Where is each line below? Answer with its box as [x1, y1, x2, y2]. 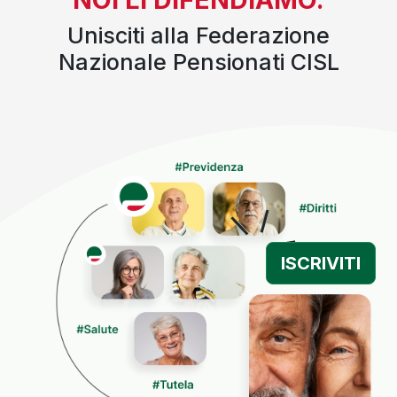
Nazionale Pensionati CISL [58, 49, 339, 76]
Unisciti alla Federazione [67, 22, 330, 50]
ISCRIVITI [281, 253, 361, 275]
